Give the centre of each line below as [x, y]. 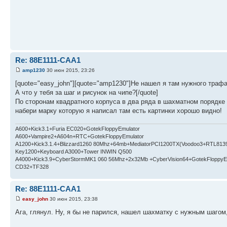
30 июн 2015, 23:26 [70, 70]
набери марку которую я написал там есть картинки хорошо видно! [119, 110]
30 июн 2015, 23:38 [73, 199]
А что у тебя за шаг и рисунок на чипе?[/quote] [87, 92]
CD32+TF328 [32, 167]
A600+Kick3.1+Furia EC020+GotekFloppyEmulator [78, 129]
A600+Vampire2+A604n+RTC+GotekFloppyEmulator [80, 137]
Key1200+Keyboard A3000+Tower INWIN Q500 [73, 152]
